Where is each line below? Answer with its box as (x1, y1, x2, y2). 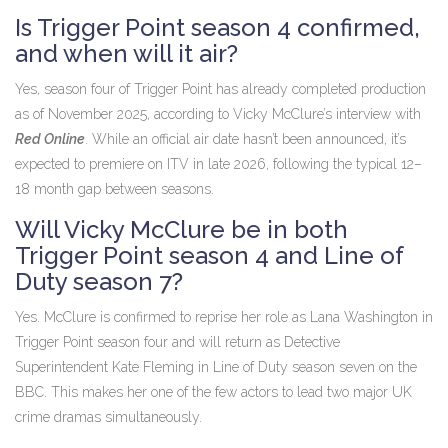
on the (375, 359, 417, 376)
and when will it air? (15, 39, 238, 69)
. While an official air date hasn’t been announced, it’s (85, 131, 406, 148)
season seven (288, 359, 375, 376)
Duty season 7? (15, 267, 183, 297)
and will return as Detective (168, 334, 340, 351)
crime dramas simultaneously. (15, 409, 202, 426)
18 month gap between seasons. (15, 181, 214, 198)
